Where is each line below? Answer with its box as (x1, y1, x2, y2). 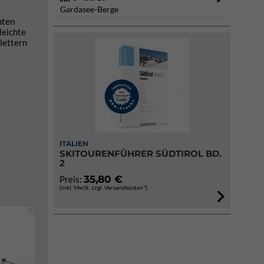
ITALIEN (60, 139, 88, 148)
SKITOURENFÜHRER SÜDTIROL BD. (60, 148, 222, 159)
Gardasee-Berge (60, 4, 118, 14)
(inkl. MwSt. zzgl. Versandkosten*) (60, 184, 147, 191)
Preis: (60, 174, 84, 184)
